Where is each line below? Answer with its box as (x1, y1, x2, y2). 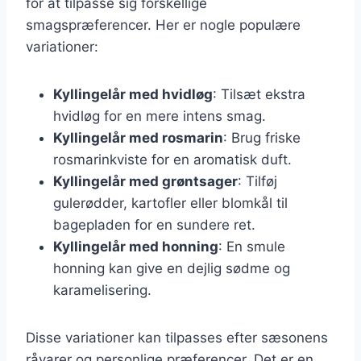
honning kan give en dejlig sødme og (53, 259, 290, 276)
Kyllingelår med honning (53, 238, 218, 255)
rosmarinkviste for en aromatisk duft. (53, 151, 292, 168)
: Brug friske (223, 129, 301, 146)
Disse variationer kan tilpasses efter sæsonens (26, 329, 328, 346)
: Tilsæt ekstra (213, 85, 305, 102)
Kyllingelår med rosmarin (53, 129, 223, 146)
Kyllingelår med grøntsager (53, 172, 238, 189)
